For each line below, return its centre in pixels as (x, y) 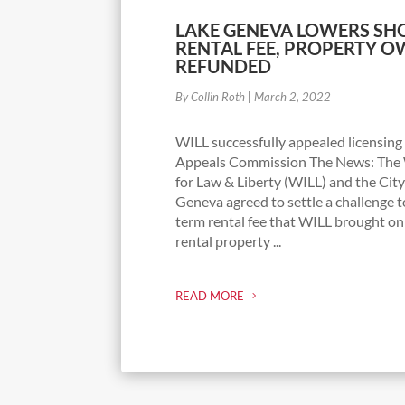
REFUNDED (224, 66)
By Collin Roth (211, 96)
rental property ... (229, 240)
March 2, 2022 (293, 96)
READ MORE (210, 296)
